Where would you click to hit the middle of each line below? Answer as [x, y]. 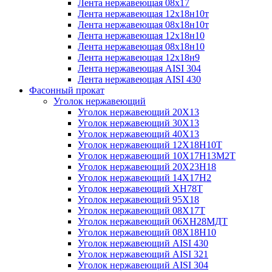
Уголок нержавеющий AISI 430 [143, 243]
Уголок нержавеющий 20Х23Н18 [147, 166]
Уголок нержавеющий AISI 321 [143, 254]
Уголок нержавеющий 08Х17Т [141, 210]
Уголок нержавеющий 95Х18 [138, 199]
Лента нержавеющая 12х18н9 [139, 57]
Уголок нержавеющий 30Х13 [138, 123]
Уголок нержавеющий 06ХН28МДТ [153, 221]
